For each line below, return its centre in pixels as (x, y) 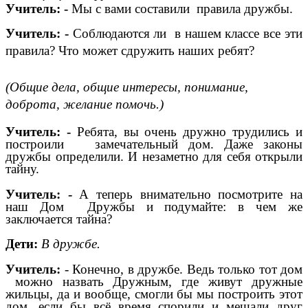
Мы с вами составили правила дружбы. (180, 9)
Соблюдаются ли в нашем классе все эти (188, 34)
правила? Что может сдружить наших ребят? (130, 51)
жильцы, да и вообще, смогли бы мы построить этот (154, 294)
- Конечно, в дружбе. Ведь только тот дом (183, 269)
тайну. (22, 168)
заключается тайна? (59, 219)
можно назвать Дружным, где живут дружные (154, 281)
